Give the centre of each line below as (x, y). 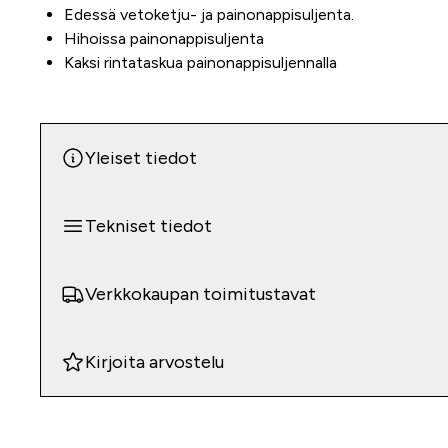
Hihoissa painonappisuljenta (164, 39)
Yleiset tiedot (141, 158)
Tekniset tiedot (148, 226)
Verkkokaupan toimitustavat (200, 294)
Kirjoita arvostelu (154, 362)
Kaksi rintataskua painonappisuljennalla (200, 63)
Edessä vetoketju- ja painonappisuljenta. (209, 15)
